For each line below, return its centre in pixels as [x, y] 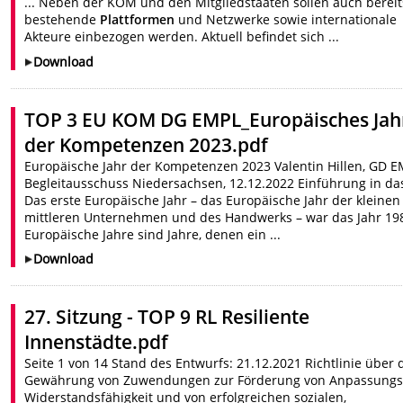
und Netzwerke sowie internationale [286, 20]
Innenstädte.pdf [97, 342]
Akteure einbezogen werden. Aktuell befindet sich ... [182, 37]
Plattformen [138, 20]
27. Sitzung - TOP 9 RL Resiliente [167, 317]
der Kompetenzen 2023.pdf [147, 144]
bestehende [63, 20]
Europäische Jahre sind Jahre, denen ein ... [153, 234]
